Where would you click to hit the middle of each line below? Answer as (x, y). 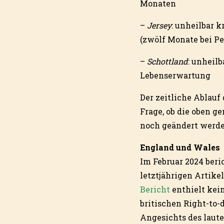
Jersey (159, 25)
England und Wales (180, 147)
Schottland (167, 61)
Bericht (155, 189)
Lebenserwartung (175, 75)
